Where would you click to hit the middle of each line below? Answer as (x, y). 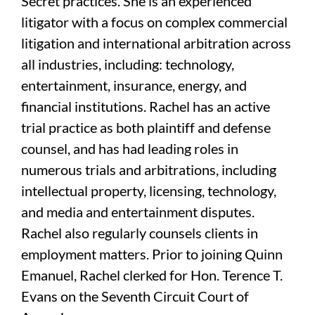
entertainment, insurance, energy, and (134, 85)
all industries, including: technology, (128, 64)
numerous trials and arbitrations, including (149, 170)
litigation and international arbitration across (156, 43)
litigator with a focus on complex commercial (154, 22)
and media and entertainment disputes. (138, 212)
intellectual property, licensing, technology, (149, 191)
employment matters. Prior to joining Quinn (152, 254)
